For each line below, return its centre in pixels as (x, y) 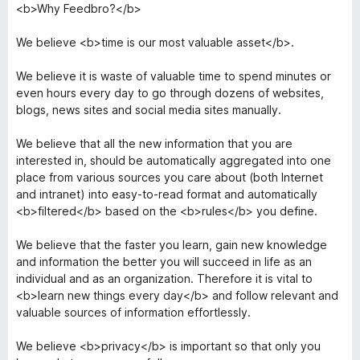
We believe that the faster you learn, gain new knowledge (172, 245)
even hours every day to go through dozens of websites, (170, 93)
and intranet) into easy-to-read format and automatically (167, 194)
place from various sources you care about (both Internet (170, 177)
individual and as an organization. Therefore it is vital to (164, 278)
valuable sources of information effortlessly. (133, 312)
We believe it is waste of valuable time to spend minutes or (174, 76)
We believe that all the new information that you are (154, 143)
